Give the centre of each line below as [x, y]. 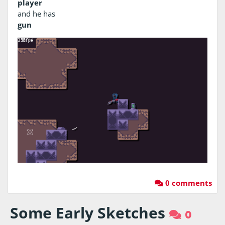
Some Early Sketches [88, 212]
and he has [36, 13]
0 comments [188, 183]
